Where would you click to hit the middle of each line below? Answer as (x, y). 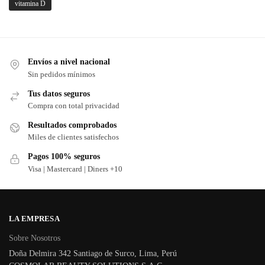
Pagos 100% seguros (64, 157)
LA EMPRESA (34, 219)
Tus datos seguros (59, 93)
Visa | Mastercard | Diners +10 (75, 169)
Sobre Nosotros (35, 238)
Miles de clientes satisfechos (73, 137)
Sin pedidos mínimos (62, 74)
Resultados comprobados (72, 125)
